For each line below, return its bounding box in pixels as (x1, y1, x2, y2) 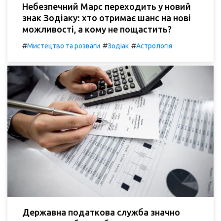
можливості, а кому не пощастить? (22, 24, 172, 35)
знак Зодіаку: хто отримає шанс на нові (22, 13, 191, 23)
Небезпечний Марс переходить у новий (22, 1, 191, 12)
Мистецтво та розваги (27, 42, 100, 50)
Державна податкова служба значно (22, 207, 180, 217)
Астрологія (136, 42, 172, 50)
